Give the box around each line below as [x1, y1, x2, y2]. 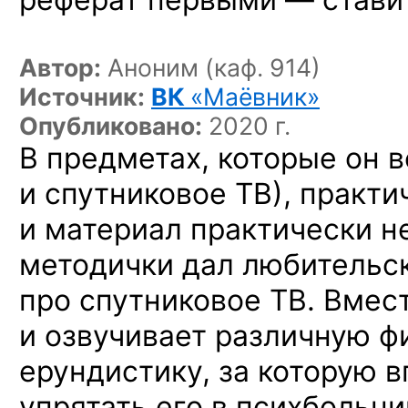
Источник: [19, 82, 145, 111]
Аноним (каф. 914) [101, 53, 321, 82]
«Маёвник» [190, 82, 320, 111]
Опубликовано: [19, 111, 202, 140]
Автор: [19, 53, 101, 82]
